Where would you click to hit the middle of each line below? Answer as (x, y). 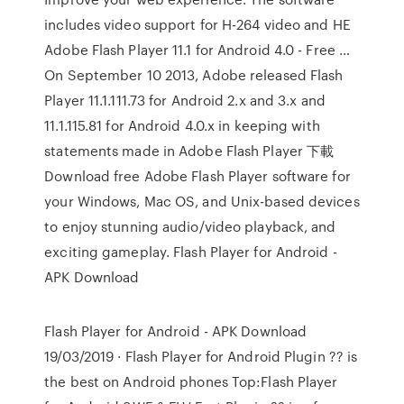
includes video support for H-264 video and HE (197, 24)
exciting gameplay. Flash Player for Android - (191, 252)
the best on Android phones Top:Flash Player (191, 381)
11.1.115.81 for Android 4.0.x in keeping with (182, 125)
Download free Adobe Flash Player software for (197, 176)
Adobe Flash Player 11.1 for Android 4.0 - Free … (197, 50)
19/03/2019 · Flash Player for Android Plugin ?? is (201, 356)
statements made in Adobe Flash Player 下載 (189, 151)
